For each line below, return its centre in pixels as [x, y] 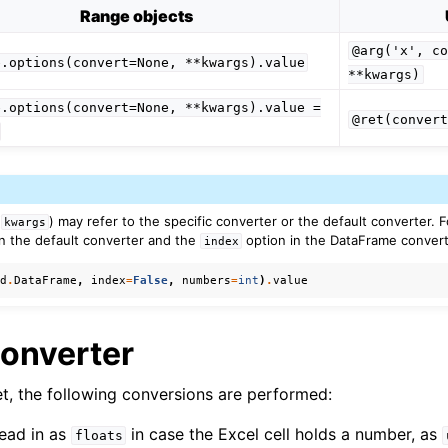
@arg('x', [387, 51]
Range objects [136, 16]
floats [98, 435]
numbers [207, 279]
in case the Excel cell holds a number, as [284, 433]
